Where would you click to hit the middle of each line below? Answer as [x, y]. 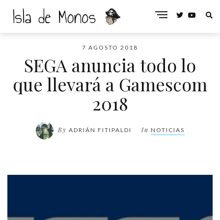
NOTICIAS [167, 130]
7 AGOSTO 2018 [110, 47]
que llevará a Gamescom [110, 84]
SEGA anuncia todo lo [110, 65]
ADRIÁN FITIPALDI [100, 130]
